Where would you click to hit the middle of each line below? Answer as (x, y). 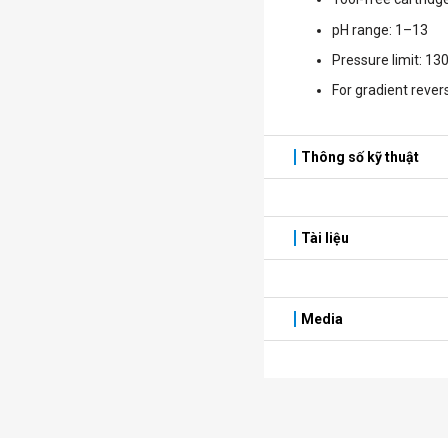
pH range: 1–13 (379, 29)
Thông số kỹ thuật (359, 156)
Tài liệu (324, 237)
